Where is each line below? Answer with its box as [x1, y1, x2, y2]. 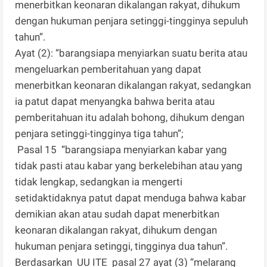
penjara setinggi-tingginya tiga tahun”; [15, 128, 184, 140]
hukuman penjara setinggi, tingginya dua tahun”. [15, 240, 228, 253]
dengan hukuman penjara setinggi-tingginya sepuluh [15, 15, 249, 27]
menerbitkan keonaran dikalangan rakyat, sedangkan [15, 79, 252, 92]
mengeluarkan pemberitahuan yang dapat [15, 63, 202, 76]
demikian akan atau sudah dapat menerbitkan [15, 208, 220, 221]
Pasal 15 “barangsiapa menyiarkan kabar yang [15, 144, 228, 156]
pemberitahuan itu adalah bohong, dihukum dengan [15, 111, 245, 124]
